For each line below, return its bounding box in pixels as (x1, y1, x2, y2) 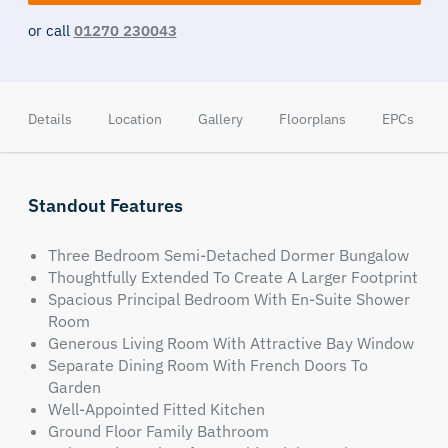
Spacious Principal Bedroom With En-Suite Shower (47, 289, 410, 309)
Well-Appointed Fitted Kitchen (47, 399, 265, 419)
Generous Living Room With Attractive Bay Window (47, 333, 414, 353)
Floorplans (278, 110, 346, 128)
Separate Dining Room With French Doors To (47, 355, 368, 375)
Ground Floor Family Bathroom (47, 421, 269, 441)
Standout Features (27, 194, 183, 217)
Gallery (197, 110, 243, 128)
